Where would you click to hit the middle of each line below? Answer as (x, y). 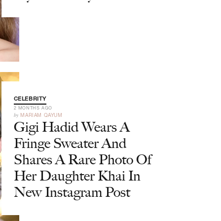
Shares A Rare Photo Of (83, 159)
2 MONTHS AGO (33, 108)
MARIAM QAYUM (41, 115)
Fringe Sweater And (70, 143)
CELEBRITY (30, 99)
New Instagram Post (72, 192)
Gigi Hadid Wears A (72, 127)
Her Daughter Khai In (77, 176)
